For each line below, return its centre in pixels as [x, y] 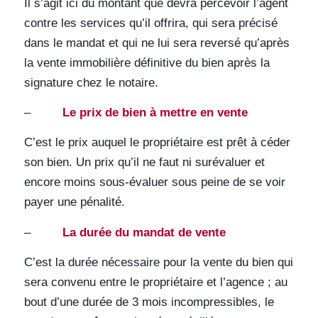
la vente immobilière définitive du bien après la [147, 62]
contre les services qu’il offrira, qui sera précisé [150, 23]
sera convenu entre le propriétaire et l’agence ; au [155, 283]
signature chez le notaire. [91, 82]
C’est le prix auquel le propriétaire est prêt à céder [157, 143]
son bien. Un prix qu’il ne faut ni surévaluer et [144, 163]
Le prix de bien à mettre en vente [155, 112]
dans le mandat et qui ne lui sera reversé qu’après [157, 43]
